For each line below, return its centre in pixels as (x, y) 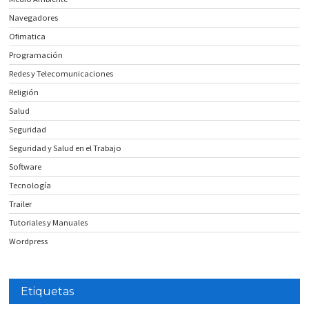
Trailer (21, 204)
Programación (36, 55)
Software (26, 167)
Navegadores (34, 18)
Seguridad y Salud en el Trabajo (66, 148)
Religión (24, 92)
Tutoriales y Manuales (49, 223)
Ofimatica (28, 37)
